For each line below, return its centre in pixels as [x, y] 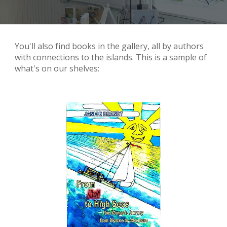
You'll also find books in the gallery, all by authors [109, 46]
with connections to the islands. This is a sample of [111, 57]
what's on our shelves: [57, 68]
